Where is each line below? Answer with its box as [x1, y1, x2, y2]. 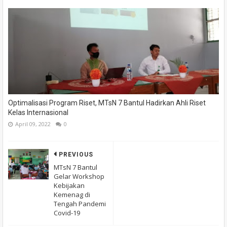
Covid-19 [54, 208, 80, 218]
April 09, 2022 [15, 120, 51, 128]
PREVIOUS [59, 151, 93, 159]
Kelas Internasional [8, 108, 68, 117]
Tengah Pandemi [54, 199, 106, 209]
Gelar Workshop [54, 172, 104, 181]
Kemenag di [54, 190, 90, 200]
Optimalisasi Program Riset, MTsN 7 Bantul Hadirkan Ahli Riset [8, 99, 206, 107]
